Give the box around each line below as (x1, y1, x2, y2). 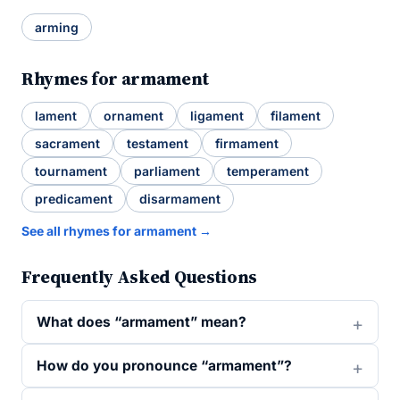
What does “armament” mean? (37, 313, 246, 330)
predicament (35, 191, 112, 206)
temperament (227, 163, 309, 179)
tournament (35, 163, 107, 179)
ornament (104, 108, 163, 123)
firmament (215, 136, 279, 151)
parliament (134, 163, 200, 179)
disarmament (139, 191, 221, 206)
